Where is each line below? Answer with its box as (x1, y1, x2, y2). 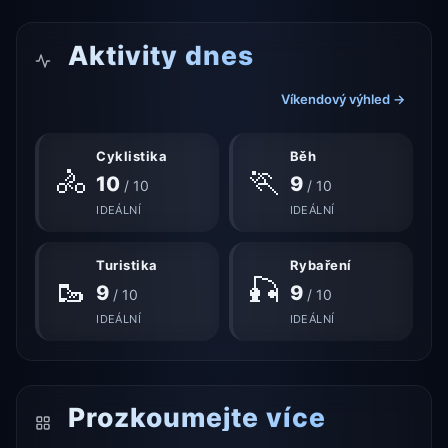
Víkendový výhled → (280, 90, 405, 107)
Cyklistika (96, 148, 168, 165)
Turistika (96, 257, 158, 274)
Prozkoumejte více (60, 400, 326, 433)
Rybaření (289, 257, 352, 274)
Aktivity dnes (60, 38, 255, 71)
